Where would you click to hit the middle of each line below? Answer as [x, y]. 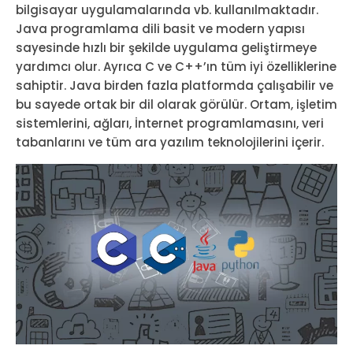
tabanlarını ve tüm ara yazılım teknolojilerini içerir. [170, 142]
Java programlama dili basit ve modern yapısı [160, 28]
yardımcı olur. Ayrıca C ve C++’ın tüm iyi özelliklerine [176, 66]
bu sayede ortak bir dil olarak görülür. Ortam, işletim [176, 104]
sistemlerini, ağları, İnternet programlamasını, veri [170, 123]
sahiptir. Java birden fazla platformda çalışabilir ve [175, 85]
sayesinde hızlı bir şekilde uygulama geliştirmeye [166, 47]
